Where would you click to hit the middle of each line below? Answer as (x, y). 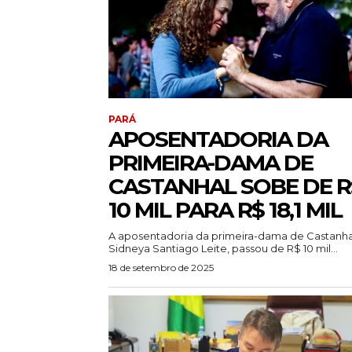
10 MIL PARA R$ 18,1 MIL (225, 210)
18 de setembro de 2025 (161, 268)
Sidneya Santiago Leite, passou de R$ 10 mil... (223, 249)
